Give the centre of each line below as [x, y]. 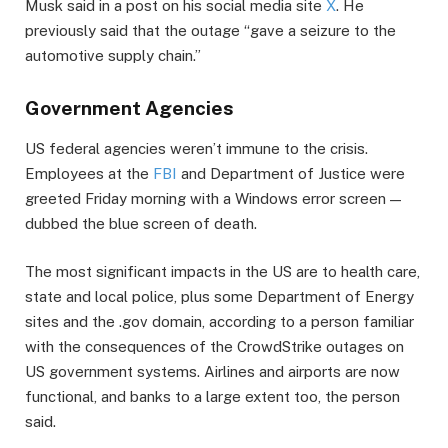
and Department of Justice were [291, 174]
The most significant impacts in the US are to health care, [222, 272]
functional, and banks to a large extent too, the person [212, 397]
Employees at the [89, 174]
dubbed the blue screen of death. [141, 224]
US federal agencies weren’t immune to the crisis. [196, 149]
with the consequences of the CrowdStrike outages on [214, 347]
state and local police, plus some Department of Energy [219, 297]
